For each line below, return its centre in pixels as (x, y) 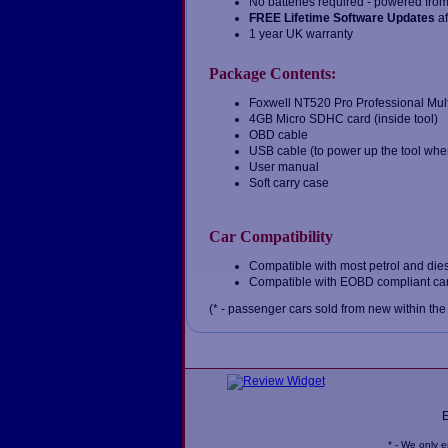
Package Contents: (272, 74)
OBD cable (278, 135)
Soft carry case (288, 183)
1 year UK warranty (300, 34)
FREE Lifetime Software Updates (341, 18)
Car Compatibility (270, 236)
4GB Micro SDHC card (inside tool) (343, 119)
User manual (283, 167)
